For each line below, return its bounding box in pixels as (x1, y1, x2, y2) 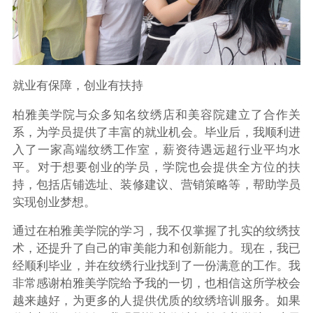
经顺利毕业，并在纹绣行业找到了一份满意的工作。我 (12, 259, 301, 273)
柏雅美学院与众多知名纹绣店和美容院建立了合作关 (12, 108, 301, 122)
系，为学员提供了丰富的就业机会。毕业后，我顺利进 (12, 125, 301, 139)
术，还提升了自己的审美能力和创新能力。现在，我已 (12, 242, 301, 256)
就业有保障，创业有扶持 (12, 78, 143, 92)
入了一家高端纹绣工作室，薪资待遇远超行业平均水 (12, 143, 301, 156)
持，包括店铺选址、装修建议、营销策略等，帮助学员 (12, 177, 301, 191)
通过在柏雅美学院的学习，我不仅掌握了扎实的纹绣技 (12, 224, 301, 238)
